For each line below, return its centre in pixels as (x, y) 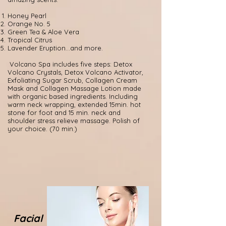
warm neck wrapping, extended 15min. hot (74, 104)
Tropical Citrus (30, 40)
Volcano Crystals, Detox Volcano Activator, (75, 72)
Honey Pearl (27, 16)
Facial (28, 218)
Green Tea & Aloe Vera (43, 32)
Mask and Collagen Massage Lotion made (74, 88)
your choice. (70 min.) (42, 129)
